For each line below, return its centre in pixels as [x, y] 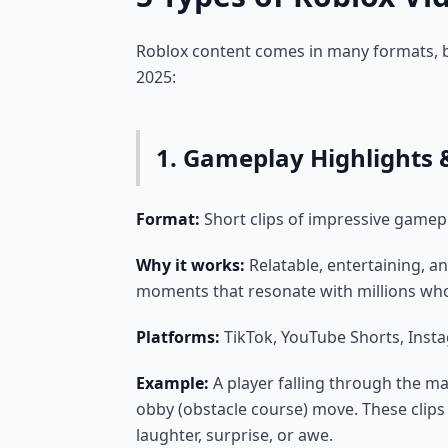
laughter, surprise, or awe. [234, 435]
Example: [172, 383]
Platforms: [178, 337]
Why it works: [190, 265]
